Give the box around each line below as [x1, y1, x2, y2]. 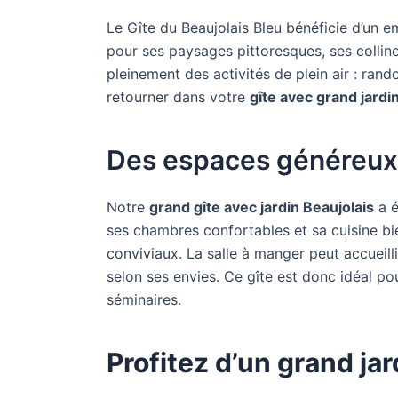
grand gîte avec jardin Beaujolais [149, 198, 374, 216]
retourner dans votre [107, 88, 250, 106]
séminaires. [107, 291, 181, 308]
